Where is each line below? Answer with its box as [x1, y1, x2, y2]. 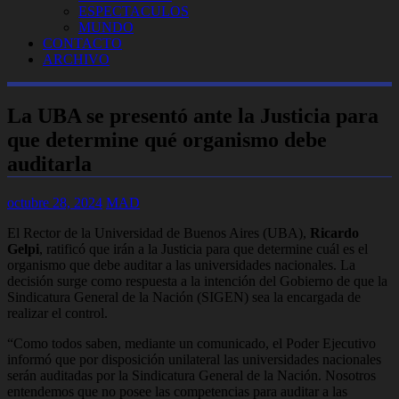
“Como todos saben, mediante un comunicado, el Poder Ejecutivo [7, 335, 376, 351]
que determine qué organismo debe [7, 127, 327, 151]
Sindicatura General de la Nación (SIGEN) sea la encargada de [7, 289, 361, 305]
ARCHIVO [43, 52, 110, 67]
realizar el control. [7, 305, 108, 321]
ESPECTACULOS [78, 4, 189, 19]
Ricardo [310, 224, 359, 240]
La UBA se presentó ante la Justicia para [7, 103, 379, 127]
